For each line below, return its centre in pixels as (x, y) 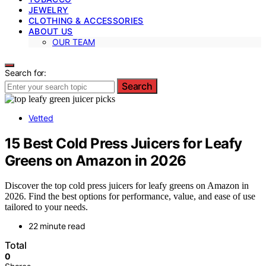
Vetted (41, 118)
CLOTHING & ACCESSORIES (86, 20)
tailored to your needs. (46, 207)
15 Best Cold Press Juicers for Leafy (123, 143)
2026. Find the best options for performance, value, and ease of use (130, 197)
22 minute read (57, 226)
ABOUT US (51, 31)
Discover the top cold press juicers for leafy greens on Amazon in (127, 186)
